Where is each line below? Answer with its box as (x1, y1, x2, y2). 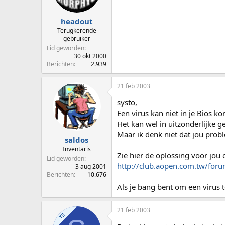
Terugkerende (57, 26, 96, 35)
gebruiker (63, 34, 90, 43)
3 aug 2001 (75, 162, 106, 171)
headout (60, 16, 93, 27)
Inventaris (62, 144, 91, 153)
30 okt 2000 (74, 52, 106, 61)
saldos (65, 134, 88, 145)
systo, (117, 97, 137, 108)
